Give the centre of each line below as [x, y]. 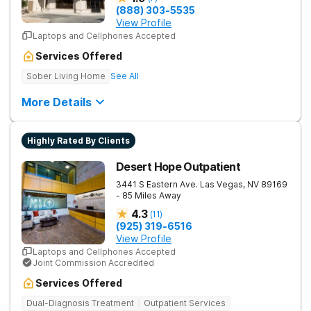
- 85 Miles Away [149, 195]
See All [125, 76]
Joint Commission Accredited [93, 262]
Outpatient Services [185, 303]
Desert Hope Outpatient [178, 167]
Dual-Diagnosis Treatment [80, 303]
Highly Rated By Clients [78, 141]
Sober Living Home [66, 76]
